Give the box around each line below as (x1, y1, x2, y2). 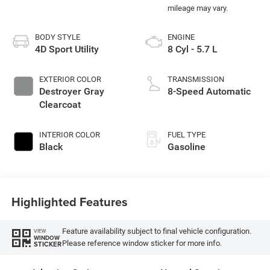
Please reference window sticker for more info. (61, 239, 222, 248)
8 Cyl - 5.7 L (168, 43, 218, 55)
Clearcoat (39, 98, 81, 110)
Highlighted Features (11, 193, 128, 211)
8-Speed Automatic (168, 85, 251, 97)
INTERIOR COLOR (39, 130, 100, 139)
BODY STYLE (34, 32, 80, 42)
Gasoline (168, 140, 206, 152)
